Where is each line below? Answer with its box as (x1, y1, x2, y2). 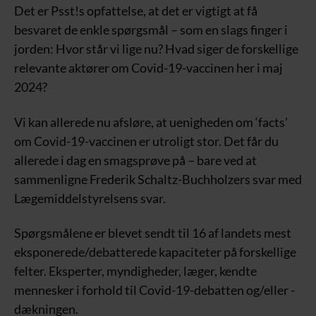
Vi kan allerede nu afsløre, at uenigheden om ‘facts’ (14, 114, 288, 130)
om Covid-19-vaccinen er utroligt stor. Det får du (14, 133, 279, 149)
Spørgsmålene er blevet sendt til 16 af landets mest (14, 225, 291, 241)
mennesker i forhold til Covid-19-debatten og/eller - (14, 282, 295, 298)
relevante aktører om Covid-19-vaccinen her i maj (14, 60, 283, 76)
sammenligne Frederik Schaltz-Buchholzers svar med (14, 171, 302, 187)
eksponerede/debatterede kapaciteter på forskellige (14, 244, 296, 260)
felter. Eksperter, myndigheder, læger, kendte (14, 263, 257, 279)
